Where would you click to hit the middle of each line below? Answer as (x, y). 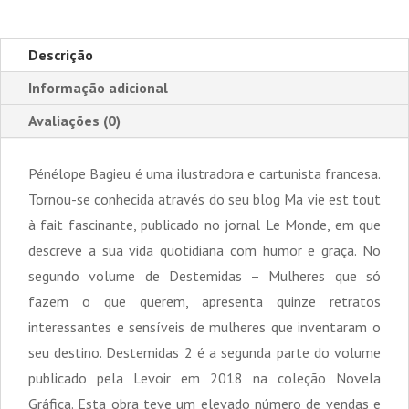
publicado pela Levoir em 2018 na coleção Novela (204, 378)
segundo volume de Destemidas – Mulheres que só (204, 276)
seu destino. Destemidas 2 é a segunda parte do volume (204, 353)
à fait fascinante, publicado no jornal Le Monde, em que (204, 225)
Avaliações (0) (74, 121)
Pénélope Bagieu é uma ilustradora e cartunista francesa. (204, 174)
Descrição (61, 55)
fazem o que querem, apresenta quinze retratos (204, 302)
